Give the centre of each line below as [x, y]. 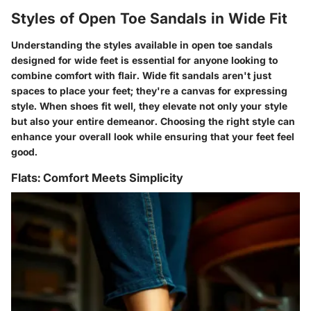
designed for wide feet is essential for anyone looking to [144, 60]
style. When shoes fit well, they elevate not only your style [149, 106]
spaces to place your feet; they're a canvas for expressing [149, 90]
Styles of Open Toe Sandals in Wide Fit [149, 19]
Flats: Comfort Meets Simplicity [97, 177]
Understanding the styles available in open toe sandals [142, 44]
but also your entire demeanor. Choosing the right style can [153, 121]
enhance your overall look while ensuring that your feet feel [153, 136]
